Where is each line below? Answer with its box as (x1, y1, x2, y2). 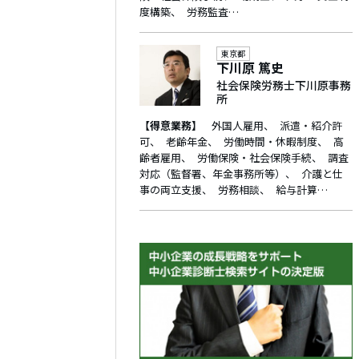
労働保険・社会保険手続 (196, 150, 312, 165)
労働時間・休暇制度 (223, 134, 317, 149)
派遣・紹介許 (279, 118, 342, 133)
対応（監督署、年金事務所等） (139, 166, 285, 181)
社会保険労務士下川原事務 (216, 76, 351, 93)
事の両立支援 (139, 182, 202, 197)
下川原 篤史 (216, 57, 284, 77)
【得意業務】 (139, 118, 202, 133)
